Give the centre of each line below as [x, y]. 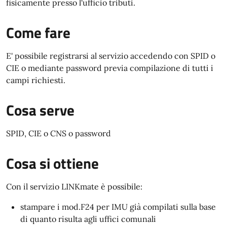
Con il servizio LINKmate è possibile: [74, 186]
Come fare [38, 32]
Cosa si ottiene [52, 163]
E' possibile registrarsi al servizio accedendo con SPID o [111, 56]
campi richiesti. [36, 80]
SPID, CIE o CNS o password [59, 133]
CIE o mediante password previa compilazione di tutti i [110, 68]
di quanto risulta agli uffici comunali [88, 219]
